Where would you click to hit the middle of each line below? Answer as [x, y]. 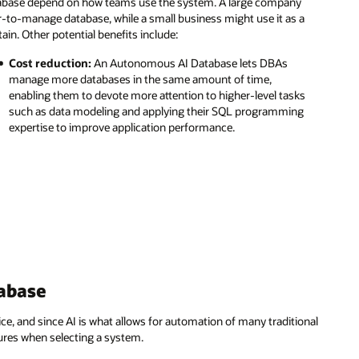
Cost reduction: [50, 63]
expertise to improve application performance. [122, 127]
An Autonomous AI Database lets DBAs [190, 63]
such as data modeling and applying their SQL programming [157, 111]
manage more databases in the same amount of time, [141, 79]
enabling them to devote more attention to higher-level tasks [157, 95]
